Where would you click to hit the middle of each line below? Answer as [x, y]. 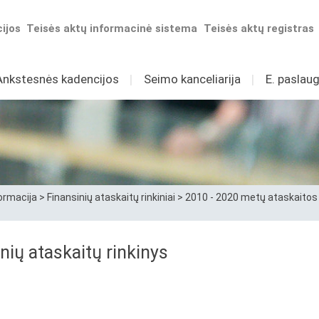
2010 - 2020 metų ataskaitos [251, 197]
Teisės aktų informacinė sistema [112, 28]
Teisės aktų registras [259, 28]
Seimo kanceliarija [192, 79]
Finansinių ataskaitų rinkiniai [111, 197]
